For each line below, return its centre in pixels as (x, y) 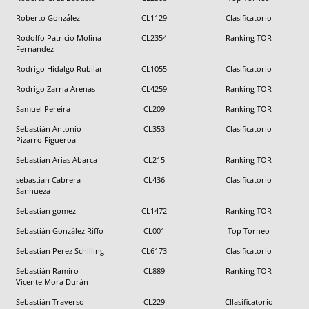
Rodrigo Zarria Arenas (56, 88)
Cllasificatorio (249, 301)
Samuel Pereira (43, 108)
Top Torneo (249, 230)
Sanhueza (33, 190)
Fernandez (35, 48)
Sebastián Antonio (49, 128)
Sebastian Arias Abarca (57, 159)
